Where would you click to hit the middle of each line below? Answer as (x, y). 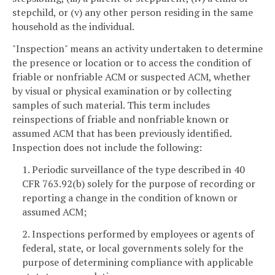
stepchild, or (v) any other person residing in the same (133, 13)
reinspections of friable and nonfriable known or (121, 119)
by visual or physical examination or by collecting (122, 91)
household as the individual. (73, 27)
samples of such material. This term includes (111, 105)
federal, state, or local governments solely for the (133, 248)
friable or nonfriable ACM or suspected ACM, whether (131, 76)
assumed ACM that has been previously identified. (122, 133)
